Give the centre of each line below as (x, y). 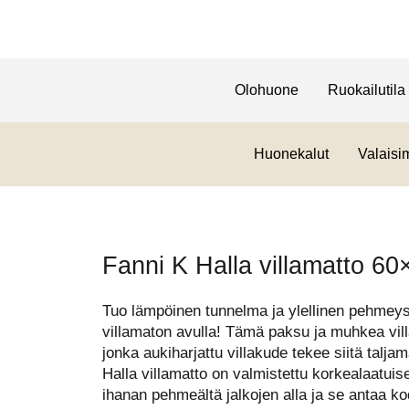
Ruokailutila (366, 90)
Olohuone (266, 90)
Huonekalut (291, 154)
